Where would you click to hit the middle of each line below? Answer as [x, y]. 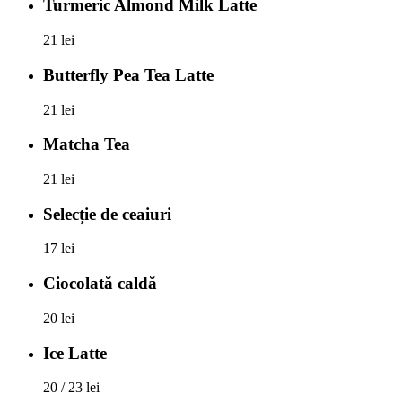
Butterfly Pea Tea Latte [128, 74]
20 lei [59, 318]
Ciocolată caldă [100, 284]
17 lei [59, 249]
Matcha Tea [87, 144]
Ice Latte [75, 353]
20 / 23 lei [71, 388]
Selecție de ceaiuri [107, 214]
